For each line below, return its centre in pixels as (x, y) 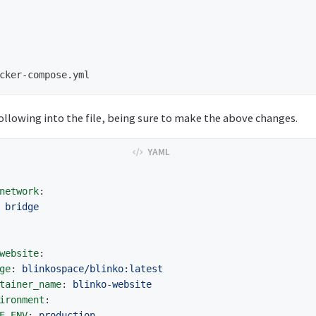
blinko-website (112, 285)
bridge (22, 207)
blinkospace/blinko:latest (92, 269)
